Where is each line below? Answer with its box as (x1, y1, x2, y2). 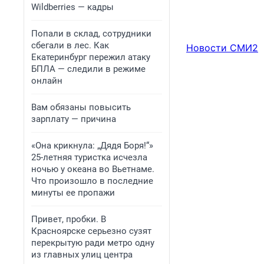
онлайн (31, 75, 62, 86)
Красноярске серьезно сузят (31, 226, 151, 236)
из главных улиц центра (31, 249, 133, 260)
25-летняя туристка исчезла (31, 152, 147, 163)
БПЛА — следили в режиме (31, 64, 146, 74)
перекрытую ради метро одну (31, 237, 154, 248)
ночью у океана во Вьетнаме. (31, 164, 154, 174)
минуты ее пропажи (31, 187, 115, 198)
